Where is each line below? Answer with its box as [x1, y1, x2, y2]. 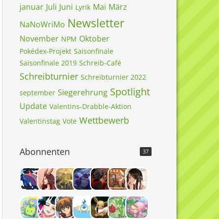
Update [20, 101, 47, 111]
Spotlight [110, 85, 150, 98]
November [20, 33, 59, 44]
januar [20, 1, 44, 12]
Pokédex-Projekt [20, 46, 71, 56]
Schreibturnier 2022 [81, 72, 146, 82]
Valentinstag [20, 116, 60, 126]
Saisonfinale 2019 [20, 58, 77, 67]
